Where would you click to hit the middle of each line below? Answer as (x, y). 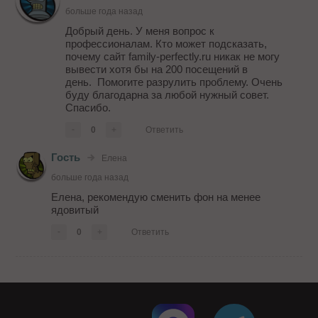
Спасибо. (88, 108)
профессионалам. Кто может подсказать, (166, 44)
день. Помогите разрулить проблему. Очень (174, 82)
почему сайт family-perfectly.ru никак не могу (173, 57)
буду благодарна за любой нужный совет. (168, 95)
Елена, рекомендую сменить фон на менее (156, 197)
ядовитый (75, 210)
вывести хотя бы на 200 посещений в (157, 70)
